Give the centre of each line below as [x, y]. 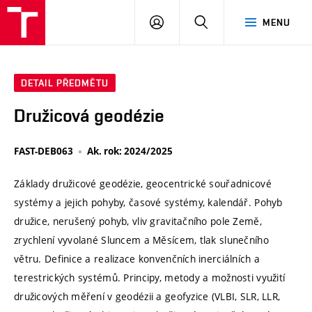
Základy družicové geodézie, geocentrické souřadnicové [143, 184]
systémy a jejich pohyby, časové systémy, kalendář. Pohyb [148, 203]
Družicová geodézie [89, 116]
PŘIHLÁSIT [188, 22]
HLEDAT [226, 22]
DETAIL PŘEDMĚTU [65, 83]
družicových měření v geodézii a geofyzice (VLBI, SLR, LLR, [147, 297]
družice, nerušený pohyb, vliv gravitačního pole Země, [138, 221]
